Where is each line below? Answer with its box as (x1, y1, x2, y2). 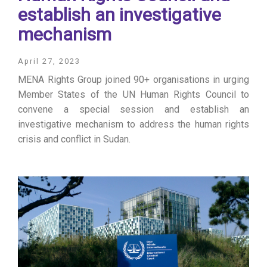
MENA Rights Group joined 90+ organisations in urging (18, 73, 249, 85)
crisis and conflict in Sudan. (18, 133, 131, 145)
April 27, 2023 (18, 56, 80, 66)
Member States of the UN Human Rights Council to (18, 88, 249, 100)
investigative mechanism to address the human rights (18, 118, 249, 130)
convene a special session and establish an (18, 103, 249, 115)
